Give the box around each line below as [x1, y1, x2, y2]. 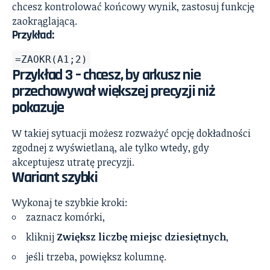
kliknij [26, 230, 57, 243]
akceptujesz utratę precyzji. [12, 155, 134, 169]
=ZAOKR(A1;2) [15, 54, 87, 66]
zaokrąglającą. [12, 14, 77, 28]
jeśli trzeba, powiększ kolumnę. [26, 250, 166, 263]
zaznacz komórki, [26, 210, 105, 224]
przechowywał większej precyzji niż [12, 81, 215, 102]
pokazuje [12, 98, 64, 118]
